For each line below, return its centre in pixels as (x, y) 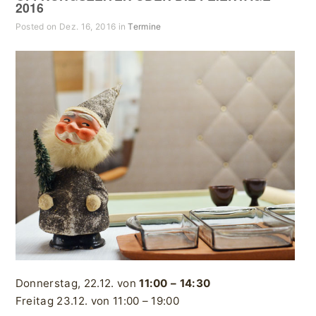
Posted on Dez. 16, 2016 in (72, 27)
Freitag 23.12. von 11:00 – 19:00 (97, 301)
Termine (145, 27)
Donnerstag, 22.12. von (77, 284)
